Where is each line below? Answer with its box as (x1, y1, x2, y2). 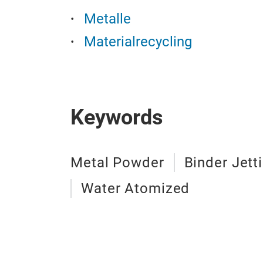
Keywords (70, 105, 163, 130)
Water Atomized (81, 180, 190, 197)
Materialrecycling (84, 33, 192, 50)
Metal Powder (70, 154, 164, 171)
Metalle (84, 11, 131, 27)
